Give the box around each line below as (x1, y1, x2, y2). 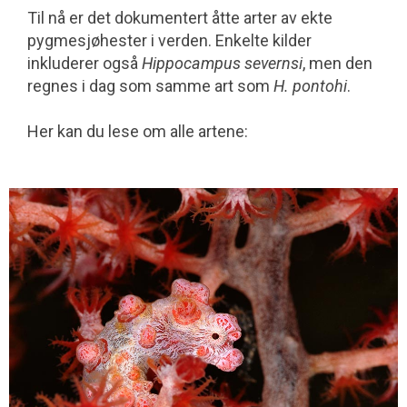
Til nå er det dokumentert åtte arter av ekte (27, 8, 333, 28)
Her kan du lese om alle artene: (27, 122, 248, 142)
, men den (303, 54, 372, 74)
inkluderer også (27, 54, 142, 74)
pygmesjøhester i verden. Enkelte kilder (27, 31, 312, 51)
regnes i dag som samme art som (27, 76, 273, 96)
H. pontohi (273, 76, 347, 96)
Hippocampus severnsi (142, 54, 303, 74)
